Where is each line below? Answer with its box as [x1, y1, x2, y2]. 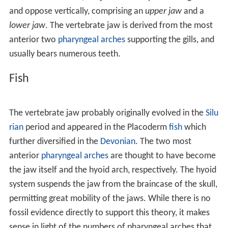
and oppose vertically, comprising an [9, 6, 145, 16]
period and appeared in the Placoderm [23, 122, 169, 132]
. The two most [135, 136, 191, 147]
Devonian [100, 136, 135, 147]
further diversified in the [9, 136, 100, 147]
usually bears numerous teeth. [9, 49, 121, 59]
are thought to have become [108, 151, 216, 161]
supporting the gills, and [125, 35, 214, 45]
